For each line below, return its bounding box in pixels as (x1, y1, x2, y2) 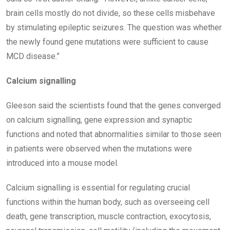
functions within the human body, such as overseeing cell (6, 197, 209, 207)
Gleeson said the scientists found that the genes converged (6, 100, 221, 110)
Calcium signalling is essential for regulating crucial (6, 182, 190, 193)
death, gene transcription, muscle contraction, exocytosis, (6, 211, 211, 221)
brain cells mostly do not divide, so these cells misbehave (6, 8, 215, 18)
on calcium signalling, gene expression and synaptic (6, 114, 192, 125)
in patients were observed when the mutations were (6, 143, 192, 154)
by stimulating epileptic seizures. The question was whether (6, 22, 222, 32)
